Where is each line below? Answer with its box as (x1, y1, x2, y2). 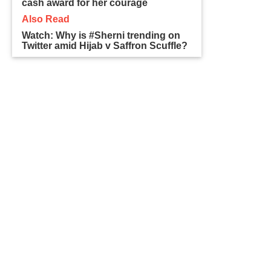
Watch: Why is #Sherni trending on (22, 30, 181, 41)
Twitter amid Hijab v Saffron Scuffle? (22, 40, 188, 51)
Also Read (22, 13, 70, 24)
